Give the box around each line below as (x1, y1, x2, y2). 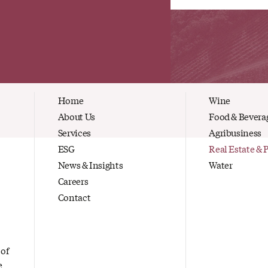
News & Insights (57, 157, 123, 171)
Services (57, 125, 91, 139)
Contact (57, 190, 91, 203)
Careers (57, 173, 89, 187)
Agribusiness (209, 125, 262, 139)
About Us (57, 109, 95, 123)
